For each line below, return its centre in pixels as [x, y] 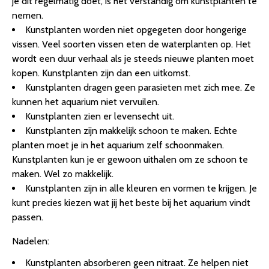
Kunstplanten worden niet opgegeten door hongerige [136, 30]
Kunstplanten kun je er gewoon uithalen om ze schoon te [130, 160]
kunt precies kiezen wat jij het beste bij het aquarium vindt [131, 203]
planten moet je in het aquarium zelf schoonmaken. [118, 145]
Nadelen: [31, 241]
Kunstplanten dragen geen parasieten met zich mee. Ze [140, 88]
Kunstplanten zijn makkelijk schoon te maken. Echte [131, 131]
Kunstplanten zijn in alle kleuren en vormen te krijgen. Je [141, 189]
